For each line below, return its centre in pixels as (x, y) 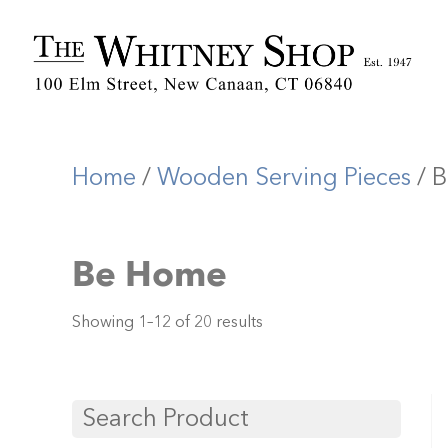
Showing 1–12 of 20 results (167, 321)
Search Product (165, 419)
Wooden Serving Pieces (284, 177)
